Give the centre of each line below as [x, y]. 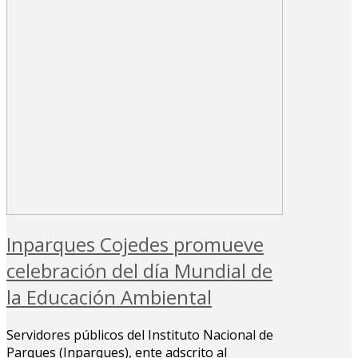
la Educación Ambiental [109, 296]
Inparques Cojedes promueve [135, 244]
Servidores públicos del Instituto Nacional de [140, 334]
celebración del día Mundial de [139, 270]
